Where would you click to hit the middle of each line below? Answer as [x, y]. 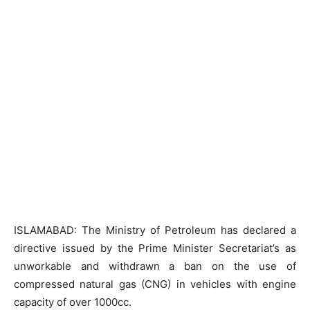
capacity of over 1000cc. [73, 302]
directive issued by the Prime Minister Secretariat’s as [155, 248]
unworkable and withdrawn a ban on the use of [155, 266]
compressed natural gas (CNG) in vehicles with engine [155, 284]
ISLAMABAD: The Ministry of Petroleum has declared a [155, 230]
